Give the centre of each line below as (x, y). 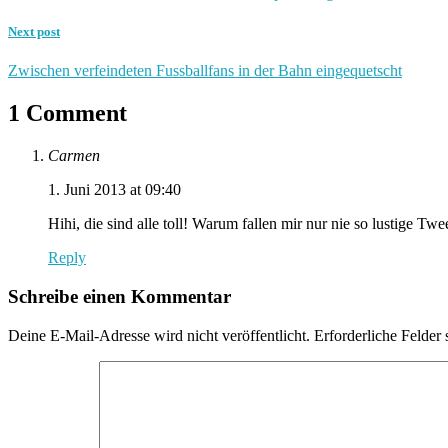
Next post (34, 32)
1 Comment (67, 113)
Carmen (74, 156)
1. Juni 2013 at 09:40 (114, 190)
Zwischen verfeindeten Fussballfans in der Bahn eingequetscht (205, 71)
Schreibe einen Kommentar (119, 296)
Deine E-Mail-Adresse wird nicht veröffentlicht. (159, 335)
